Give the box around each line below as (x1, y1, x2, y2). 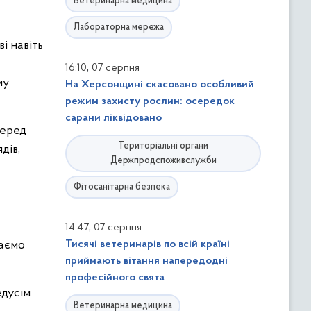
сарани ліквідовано (65, 112, 162, 124)
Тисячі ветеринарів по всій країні (65, 239, 230, 250)
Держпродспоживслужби (110, 155, 217, 166)
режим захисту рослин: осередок (65, 96, 235, 107)
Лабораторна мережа (74, 22, 164, 33)
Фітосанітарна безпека (74, 182, 170, 192)
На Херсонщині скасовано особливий (65, 79, 254, 90)
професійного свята (65, 272, 165, 283)
